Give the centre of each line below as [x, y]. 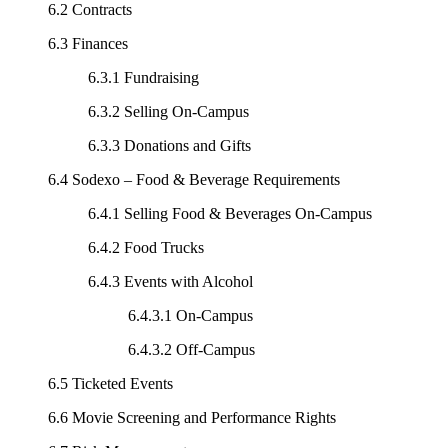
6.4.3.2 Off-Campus [191, 349]
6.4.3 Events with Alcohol [170, 281]
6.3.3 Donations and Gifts [169, 145]
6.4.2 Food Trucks [146, 247]
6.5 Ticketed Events [110, 383]
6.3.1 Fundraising [143, 77]
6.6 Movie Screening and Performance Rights [192, 417]
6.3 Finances [88, 43]
